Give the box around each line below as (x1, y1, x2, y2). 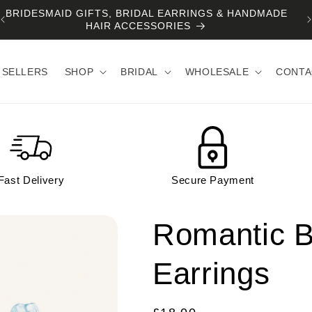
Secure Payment (171, 173, 255, 186)
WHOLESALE (185, 65, 249, 77)
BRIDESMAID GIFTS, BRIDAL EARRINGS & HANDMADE (5, 8, 288, 19)
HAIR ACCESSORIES (86, 20, 192, 31)
